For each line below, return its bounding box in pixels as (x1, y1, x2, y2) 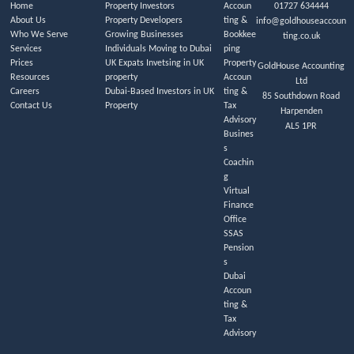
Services (10, 44, 42, 55)
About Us (10, 16, 46, 26)
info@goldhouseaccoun (256, 17, 346, 27)
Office (223, 215, 247, 225)
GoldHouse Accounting (258, 62, 345, 72)
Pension (223, 243, 254, 254)
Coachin (223, 158, 254, 168)
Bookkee (223, 30, 256, 40)
